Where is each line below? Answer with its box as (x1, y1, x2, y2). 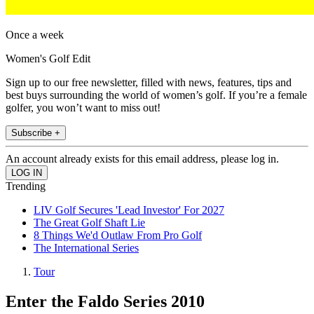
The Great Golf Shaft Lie (34, 217, 145, 229)
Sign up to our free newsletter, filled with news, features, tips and (6, 76, 292, 89)
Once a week (6, 29, 64, 41)
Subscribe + (11, 128, 60, 139)
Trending (6, 180, 46, 193)
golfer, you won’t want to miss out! (6, 102, 161, 114)
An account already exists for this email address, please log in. (6, 153, 279, 165)
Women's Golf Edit (6, 53, 90, 65)
